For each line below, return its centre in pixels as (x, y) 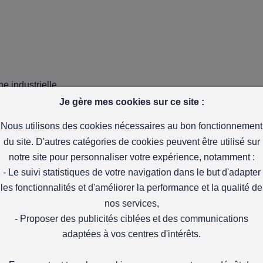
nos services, (131, 203)
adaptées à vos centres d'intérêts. (131, 234)
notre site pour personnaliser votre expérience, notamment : (131, 157)
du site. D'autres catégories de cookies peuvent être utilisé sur (131, 141)
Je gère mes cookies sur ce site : (131, 102)
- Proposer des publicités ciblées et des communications (131, 218)
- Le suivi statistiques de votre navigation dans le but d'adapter (131, 173)
